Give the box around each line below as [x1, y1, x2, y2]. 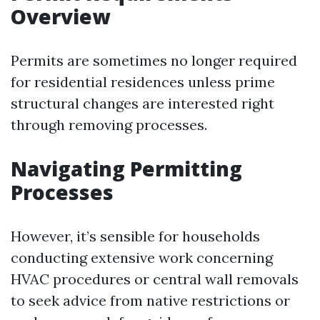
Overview [11, 3, 110, 30]
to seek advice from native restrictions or [11, 291, 290, 309]
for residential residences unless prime [11, 73, 275, 91]
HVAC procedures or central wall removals [11, 270, 299, 288]
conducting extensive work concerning [11, 249, 273, 266]
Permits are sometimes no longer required [11, 51, 297, 69]
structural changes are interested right [11, 94, 274, 112]
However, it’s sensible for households [11, 227, 260, 245]
